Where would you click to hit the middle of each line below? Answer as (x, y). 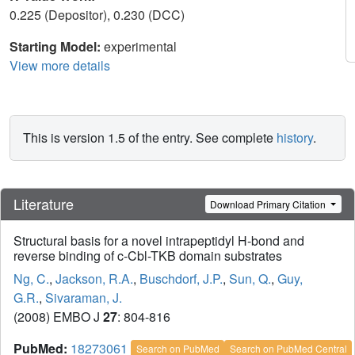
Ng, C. (31, 279)
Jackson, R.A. (94, 279)
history (295, 137)
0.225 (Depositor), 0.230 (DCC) (99, 15)
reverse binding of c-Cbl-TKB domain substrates (148, 256)
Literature (44, 204)
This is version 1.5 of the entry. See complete (150, 137)
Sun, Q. (250, 279)
